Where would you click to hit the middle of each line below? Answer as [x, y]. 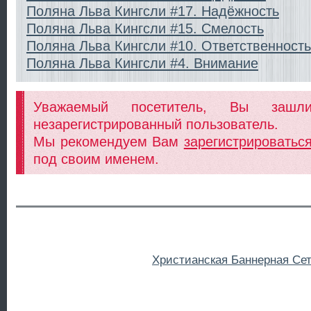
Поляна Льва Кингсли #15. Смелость [145, 28]
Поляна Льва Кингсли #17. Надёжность [153, 10]
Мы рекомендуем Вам [109, 141]
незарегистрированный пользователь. [156, 124]
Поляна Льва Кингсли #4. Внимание [142, 62]
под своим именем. [96, 158]
